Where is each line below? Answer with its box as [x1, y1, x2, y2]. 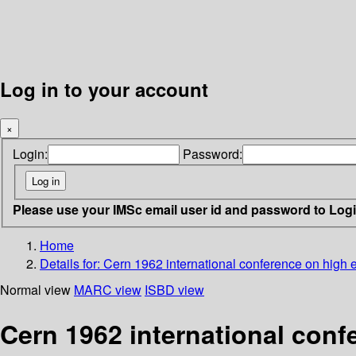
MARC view [74, 280, 141, 299]
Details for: [40, 253, 103, 273]
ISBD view [145, 280, 204, 299]
